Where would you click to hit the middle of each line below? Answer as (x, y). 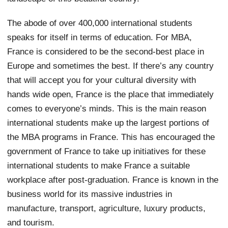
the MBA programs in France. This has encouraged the (111, 137)
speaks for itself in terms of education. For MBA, (100, 37)
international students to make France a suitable (99, 165)
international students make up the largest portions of (108, 122)
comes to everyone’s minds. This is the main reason (107, 108)
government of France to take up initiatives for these (107, 151)
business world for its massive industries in (90, 194)
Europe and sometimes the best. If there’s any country (111, 65)
